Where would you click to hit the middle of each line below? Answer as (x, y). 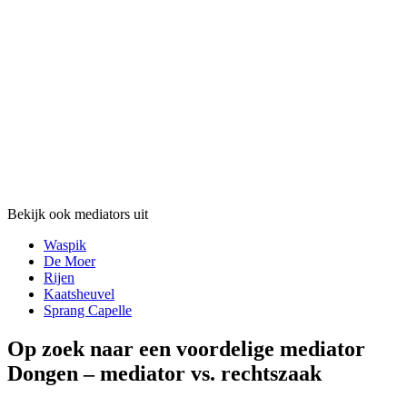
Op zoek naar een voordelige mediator (186, 349)
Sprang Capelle (88, 311)
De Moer (69, 262)
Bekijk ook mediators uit (78, 214)
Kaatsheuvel (79, 294)
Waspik (65, 245)
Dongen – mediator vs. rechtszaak (164, 374)
